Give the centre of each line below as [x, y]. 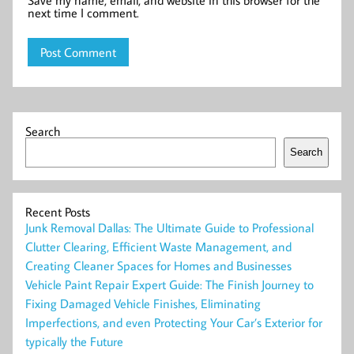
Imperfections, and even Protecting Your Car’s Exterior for [174, 322]
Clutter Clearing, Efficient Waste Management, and [158, 246]
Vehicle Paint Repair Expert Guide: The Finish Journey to [169, 284]
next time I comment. [84, 13]
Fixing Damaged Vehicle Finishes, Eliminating [143, 303]
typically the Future [74, 341]
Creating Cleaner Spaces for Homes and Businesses [158, 265]
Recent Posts [58, 211]
